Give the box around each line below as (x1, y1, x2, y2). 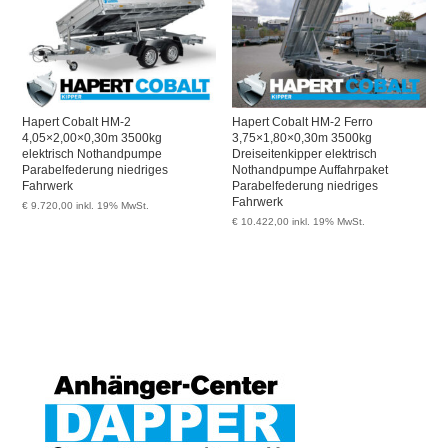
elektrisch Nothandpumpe (22, 147, 163, 162)
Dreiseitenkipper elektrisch (232, 147, 378, 162)
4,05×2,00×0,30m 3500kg (22, 131, 163, 146)
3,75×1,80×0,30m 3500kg (232, 131, 373, 146)
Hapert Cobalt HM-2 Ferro (232, 115, 374, 130)
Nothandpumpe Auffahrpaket (232, 163, 389, 178)
